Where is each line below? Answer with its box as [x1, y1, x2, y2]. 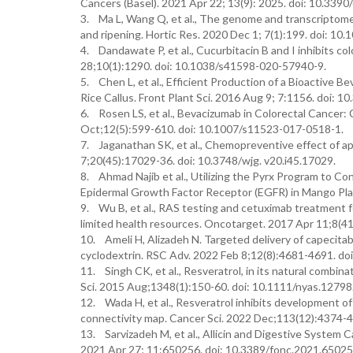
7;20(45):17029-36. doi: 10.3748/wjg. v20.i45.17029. [80, 154, 336, 167]
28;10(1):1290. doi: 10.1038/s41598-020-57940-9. [80, 59, 326, 72]
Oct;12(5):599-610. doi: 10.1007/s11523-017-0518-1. [80, 122, 344, 136]
